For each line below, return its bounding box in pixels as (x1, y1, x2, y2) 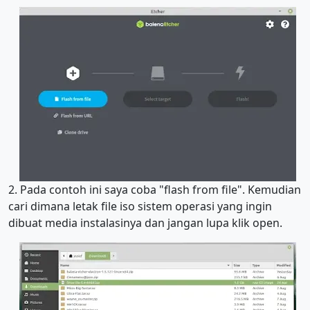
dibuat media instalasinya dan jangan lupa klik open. (8, 215, 282, 230)
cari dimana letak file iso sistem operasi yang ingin (8, 198, 272, 214)
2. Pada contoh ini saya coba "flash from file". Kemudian (8, 181, 301, 197)
